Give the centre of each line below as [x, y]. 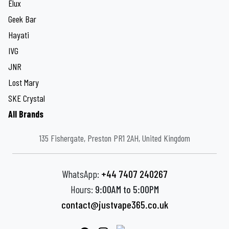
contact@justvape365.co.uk [114, 205]
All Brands [26, 114]
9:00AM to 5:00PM [127, 189]
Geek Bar [22, 19]
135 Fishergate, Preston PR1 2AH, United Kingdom [114, 138]
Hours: [83, 189]
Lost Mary [24, 83]
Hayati [19, 35]
